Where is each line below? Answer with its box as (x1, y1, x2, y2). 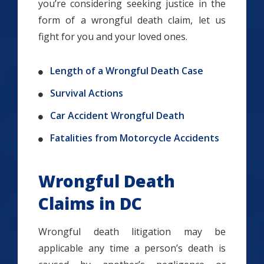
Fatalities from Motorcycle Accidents (50, 131, 222, 144)
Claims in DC (38, 192, 142, 214)
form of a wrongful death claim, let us (38, 14, 226, 27)
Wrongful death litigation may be (38, 225, 226, 238)
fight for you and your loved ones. (38, 30, 187, 43)
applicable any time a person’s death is (38, 242, 226, 255)
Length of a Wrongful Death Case (50, 64, 203, 77)
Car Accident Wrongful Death (50, 109, 184, 122)
